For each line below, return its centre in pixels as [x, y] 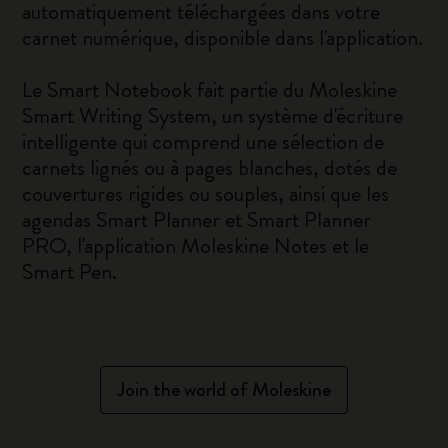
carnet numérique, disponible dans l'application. [223, 37]
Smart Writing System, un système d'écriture [213, 115]
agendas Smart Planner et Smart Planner [197, 219]
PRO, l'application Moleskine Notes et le [196, 245]
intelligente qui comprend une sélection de [203, 141]
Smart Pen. [70, 271]
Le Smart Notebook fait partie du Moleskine [210, 89]
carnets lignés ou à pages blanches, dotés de [210, 167]
